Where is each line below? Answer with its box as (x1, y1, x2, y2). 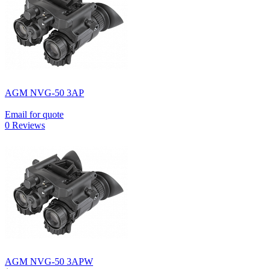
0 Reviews (5, 119, 45, 130)
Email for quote (5, 109, 64, 119)
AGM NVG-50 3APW (5, 256, 93, 267)
